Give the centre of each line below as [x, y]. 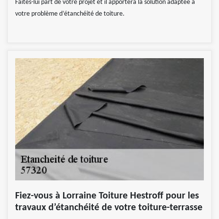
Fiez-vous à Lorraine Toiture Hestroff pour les [107, 196]
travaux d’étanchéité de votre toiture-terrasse [109, 208]
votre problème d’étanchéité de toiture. [70, 14]
